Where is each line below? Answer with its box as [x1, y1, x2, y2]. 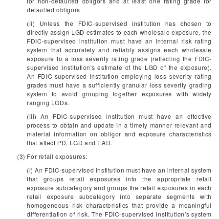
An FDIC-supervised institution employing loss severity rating [27, 72, 212, 80]
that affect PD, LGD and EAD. [27, 138, 112, 147]
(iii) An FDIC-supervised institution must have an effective [27, 112, 212, 120]
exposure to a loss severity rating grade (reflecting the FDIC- [27, 54, 212, 63]
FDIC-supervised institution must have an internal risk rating [27, 37, 212, 45]
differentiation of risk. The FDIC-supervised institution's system [27, 210, 212, 218]
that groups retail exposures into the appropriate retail [27, 175, 212, 183]
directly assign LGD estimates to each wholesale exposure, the [27, 28, 212, 36]
